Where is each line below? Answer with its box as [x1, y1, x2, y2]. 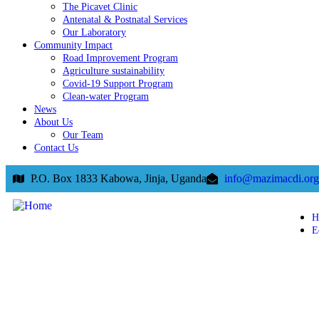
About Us [34, 116, 73, 127]
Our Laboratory [63, 26, 126, 38]
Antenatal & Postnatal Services [63, 14, 187, 25]
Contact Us [34, 142, 78, 153]
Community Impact [34, 39, 113, 51]
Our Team [63, 129, 103, 140]
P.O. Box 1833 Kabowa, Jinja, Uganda [31, 172, 206, 184]
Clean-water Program [63, 90, 149, 102]
